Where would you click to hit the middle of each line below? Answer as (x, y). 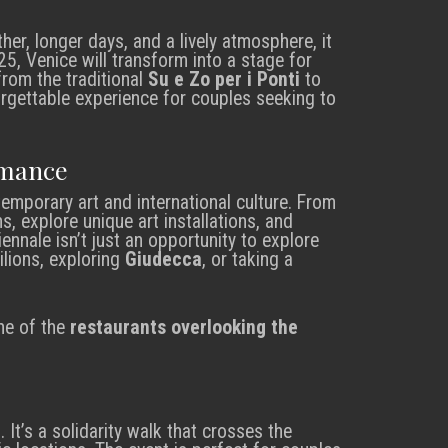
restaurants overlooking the (184, 327)
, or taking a (247, 260)
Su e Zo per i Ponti (224, 79)
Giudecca (163, 260)
